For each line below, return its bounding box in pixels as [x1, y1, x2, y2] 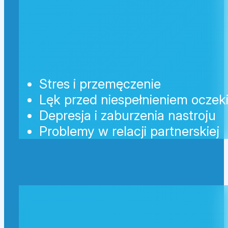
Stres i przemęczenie [39, 76, 161, 92]
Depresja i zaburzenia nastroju [39, 107, 216, 124]
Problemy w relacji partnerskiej [39, 123, 219, 139]
